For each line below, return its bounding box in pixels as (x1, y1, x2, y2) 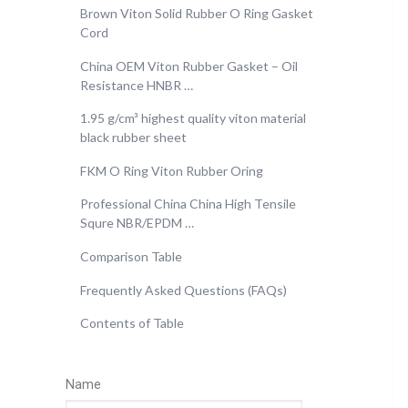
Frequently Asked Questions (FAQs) (80, 281, 287, 298)
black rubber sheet (80, 129, 187, 146)
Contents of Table (80, 315, 184, 331)
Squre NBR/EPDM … (80, 215, 194, 231)
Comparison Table (80, 248, 182, 264)
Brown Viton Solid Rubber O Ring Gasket (80, 5, 313, 21)
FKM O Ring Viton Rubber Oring (80, 162, 263, 178)
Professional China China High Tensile (80, 196, 296, 212)
